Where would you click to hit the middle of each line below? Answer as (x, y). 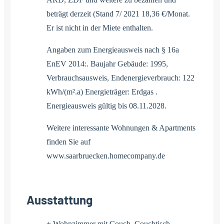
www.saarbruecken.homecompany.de (106, 155)
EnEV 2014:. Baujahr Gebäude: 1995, (107, 63)
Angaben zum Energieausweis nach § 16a (113, 49)
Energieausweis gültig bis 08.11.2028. (106, 105)
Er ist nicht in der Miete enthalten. (100, 27)
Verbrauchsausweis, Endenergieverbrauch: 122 (120, 77)
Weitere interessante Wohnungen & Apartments (121, 127)
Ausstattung (59, 199)
